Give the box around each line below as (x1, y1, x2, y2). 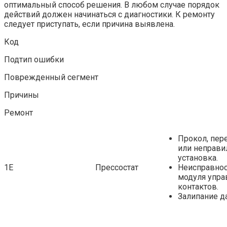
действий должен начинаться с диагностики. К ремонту (4, 9, 215, 19)
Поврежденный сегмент (4, 72, 98, 82)
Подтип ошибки (4, 54, 64, 64)
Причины (4, 90, 39, 100)
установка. (178, 153, 218, 163)
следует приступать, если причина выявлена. (4, 19, 175, 29)
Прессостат (95, 162, 138, 172)
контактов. (178, 181, 218, 192)
